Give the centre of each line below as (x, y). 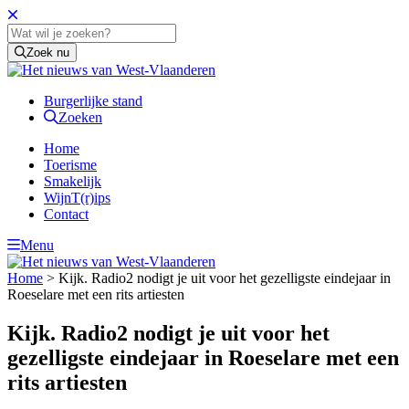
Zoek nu (48, 52)
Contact (66, 214)
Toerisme (70, 165)
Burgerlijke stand (93, 101)
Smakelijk (73, 181)
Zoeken (80, 117)
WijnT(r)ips (77, 198)
